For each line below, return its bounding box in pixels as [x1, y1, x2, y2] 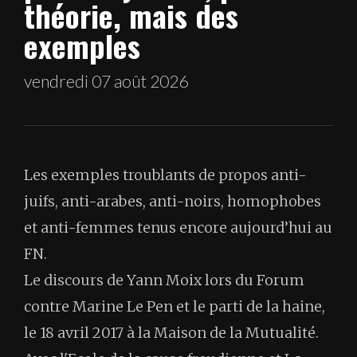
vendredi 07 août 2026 [24, 71, 188, 92]
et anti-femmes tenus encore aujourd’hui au [24, 218, 332, 237]
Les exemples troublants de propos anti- [24, 166, 307, 185]
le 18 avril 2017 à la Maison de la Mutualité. [24, 324, 319, 343]
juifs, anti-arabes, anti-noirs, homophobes [24, 192, 321, 211]
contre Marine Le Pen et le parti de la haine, [24, 297, 325, 316]
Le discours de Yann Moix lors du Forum [24, 271, 304, 290]
